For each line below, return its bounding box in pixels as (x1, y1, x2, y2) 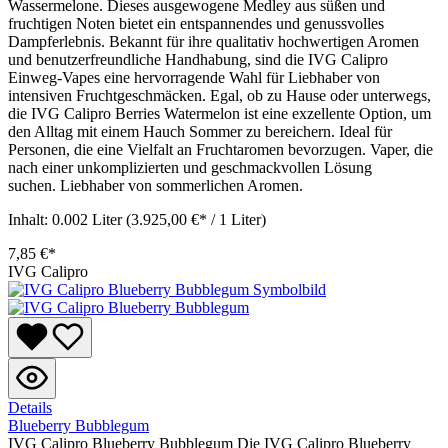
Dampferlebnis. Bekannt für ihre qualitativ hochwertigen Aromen (8, 32, 419, 50)
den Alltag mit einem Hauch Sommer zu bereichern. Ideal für (8, 122, 392, 140)
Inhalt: (8, 210, 52, 228)
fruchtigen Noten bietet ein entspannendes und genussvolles (8, 14, 384, 32)
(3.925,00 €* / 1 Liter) (126, 210, 266, 228)
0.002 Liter (52, 210, 126, 228)
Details (8, 398, 52, 416)
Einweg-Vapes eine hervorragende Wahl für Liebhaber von (8, 68, 380, 86)
